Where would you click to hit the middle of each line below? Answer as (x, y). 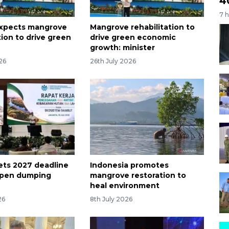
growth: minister (122, 48)
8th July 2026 (111, 199)
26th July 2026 (113, 61)
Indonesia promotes (129, 165)
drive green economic (133, 38)
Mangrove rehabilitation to (142, 27)
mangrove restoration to (138, 176)
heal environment (124, 186)
